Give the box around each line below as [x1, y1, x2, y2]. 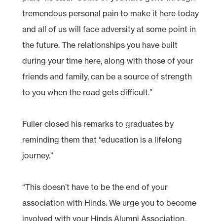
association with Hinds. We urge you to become [22, 197, 196, 208]
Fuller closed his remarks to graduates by [22, 118, 174, 129]
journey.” [22, 150, 53, 160]
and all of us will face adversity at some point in [22, 24, 196, 34]
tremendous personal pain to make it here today [22, 8, 199, 18]
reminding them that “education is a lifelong [22, 134, 182, 145]
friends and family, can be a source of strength [22, 71, 192, 81]
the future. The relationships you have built [22, 39, 178, 50]
